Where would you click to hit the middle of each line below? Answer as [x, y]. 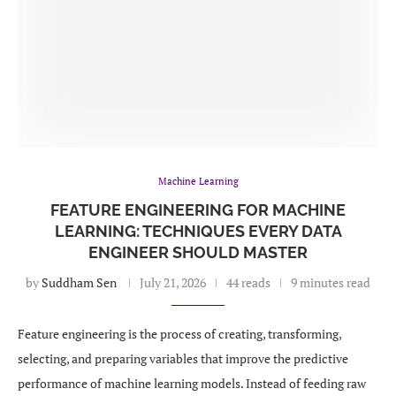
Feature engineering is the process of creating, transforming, [179, 334]
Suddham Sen [79, 282]
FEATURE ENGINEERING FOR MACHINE [198, 210]
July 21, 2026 [173, 282]
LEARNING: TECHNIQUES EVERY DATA [198, 231]
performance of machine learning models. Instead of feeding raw [192, 383]
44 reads [248, 282]
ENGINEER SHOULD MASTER [198, 252]
